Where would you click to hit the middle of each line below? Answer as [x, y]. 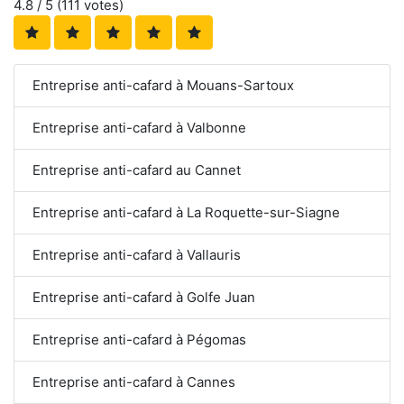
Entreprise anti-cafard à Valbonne [139, 127]
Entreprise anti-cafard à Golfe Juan [144, 297]
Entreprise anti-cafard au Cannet [137, 170]
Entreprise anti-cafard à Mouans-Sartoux [163, 85]
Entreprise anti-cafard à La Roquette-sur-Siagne [186, 212]
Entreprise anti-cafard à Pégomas [139, 339]
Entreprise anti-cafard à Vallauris [137, 254]
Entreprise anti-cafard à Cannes [134, 381]
